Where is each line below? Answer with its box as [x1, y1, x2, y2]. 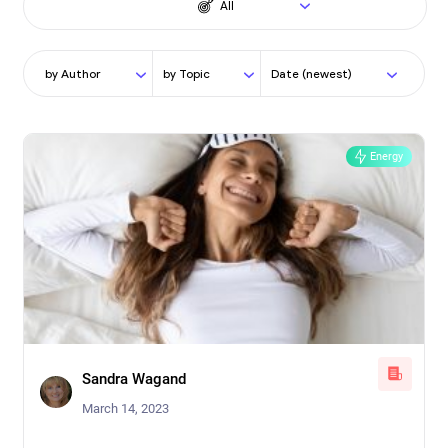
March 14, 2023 [82, 400, 169, 416]
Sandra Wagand [82, 369, 186, 388]
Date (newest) [271, 68, 353, 81]
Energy [370, 149, 403, 163]
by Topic [162, 68, 210, 81]
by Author [45, 68, 101, 81]
